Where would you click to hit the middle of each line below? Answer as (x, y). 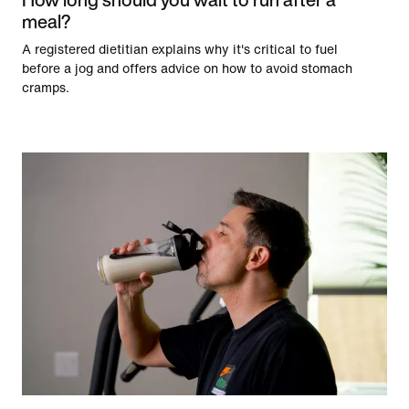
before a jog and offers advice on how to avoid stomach (187, 68)
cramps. (46, 88)
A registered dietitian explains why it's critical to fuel (180, 49)
